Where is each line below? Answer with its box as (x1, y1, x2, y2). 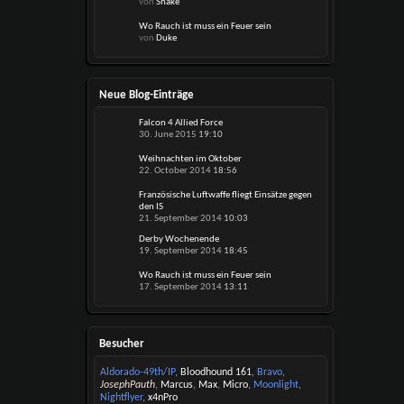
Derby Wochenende (139, 234, 220, 244)
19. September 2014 (139, 246, 225, 256)
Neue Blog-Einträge (99, 89, 195, 101)
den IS (139, 202, 164, 212)
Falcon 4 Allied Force (139, 118, 224, 128)
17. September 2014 (139, 282, 225, 292)
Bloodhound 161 (180, 367, 252, 378)
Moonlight (253, 380, 299, 390)
